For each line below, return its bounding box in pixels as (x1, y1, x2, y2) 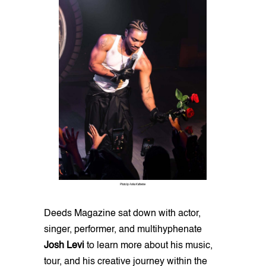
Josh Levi (44, 240, 84, 251)
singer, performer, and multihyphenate (44, 224, 202, 235)
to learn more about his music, (84, 240, 213, 251)
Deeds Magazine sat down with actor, (44, 208, 201, 218)
